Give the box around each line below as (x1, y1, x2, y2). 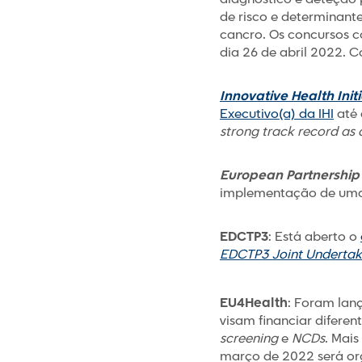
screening (220, 330, 278, 347)
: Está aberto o (268, 229, 360, 246)
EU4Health (220, 295, 288, 312)
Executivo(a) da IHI (220, 106, 334, 123)
